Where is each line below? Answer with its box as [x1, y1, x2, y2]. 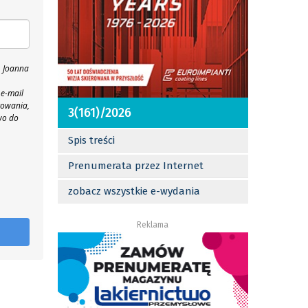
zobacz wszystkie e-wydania [67, 185, 200, 198]
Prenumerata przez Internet [67, 159, 203, 173]
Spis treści [67, 134, 115, 147]
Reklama [137, 220, 169, 230]
